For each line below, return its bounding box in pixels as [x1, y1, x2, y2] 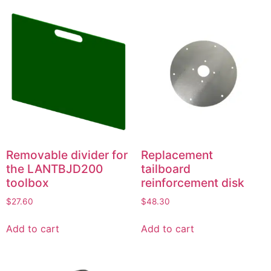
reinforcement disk [140, 175, 244, 190]
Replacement [140, 147, 213, 162]
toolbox [6, 175, 49, 190]
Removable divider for [6, 147, 128, 162]
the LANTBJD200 [6, 161, 103, 176]
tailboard [140, 161, 191, 176]
